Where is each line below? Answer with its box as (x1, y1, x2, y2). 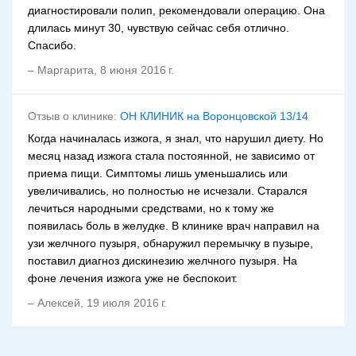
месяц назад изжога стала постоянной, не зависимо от (28, 149, 315, 163)
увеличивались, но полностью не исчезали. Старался (28, 184, 308, 198)
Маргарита (37, 64, 94, 77)
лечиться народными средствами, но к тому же (28, 202, 274, 215)
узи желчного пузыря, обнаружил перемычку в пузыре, (28, 237, 313, 250)
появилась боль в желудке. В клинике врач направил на (28, 219, 319, 233)
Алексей (37, 296, 80, 310)
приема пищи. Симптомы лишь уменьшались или (28, 167, 288, 180)
